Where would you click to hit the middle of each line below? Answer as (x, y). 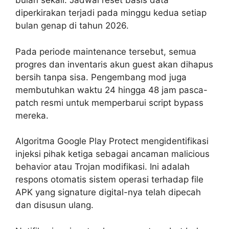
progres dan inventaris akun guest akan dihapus (114, 64)
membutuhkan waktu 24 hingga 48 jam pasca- (111, 90)
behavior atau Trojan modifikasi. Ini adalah (102, 167)
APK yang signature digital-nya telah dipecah (108, 192)
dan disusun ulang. (54, 205)
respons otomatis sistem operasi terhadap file (109, 180)
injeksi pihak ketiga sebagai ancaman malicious (112, 154)
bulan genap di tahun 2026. (72, 26)
